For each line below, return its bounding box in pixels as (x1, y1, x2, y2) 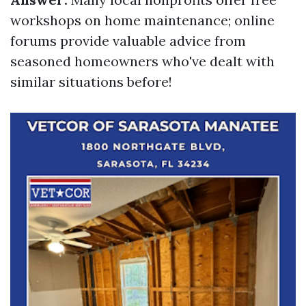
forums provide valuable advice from (10, 32, 246, 49)
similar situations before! (10, 73, 172, 90)
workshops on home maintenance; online (10, 12, 275, 29)
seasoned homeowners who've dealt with (10, 53, 275, 70)
